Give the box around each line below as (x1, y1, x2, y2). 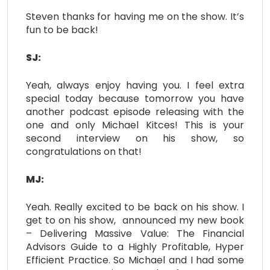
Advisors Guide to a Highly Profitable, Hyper (26, 239, 244, 254)
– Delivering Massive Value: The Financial (26, 226, 244, 240)
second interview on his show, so (26, 131, 244, 145)
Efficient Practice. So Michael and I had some (26, 253, 244, 267)
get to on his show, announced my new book (26, 213, 244, 227)
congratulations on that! (26, 144, 142, 159)
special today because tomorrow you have (26, 91, 244, 105)
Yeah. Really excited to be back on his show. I (26, 199, 244, 214)
